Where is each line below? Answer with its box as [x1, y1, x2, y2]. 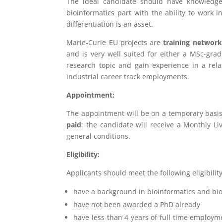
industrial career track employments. [66, 72, 190, 82]
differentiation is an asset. [66, 19, 154, 29]
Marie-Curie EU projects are [66, 38, 164, 48]
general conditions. [66, 131, 131, 141]
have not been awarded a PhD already [73, 200, 201, 210]
